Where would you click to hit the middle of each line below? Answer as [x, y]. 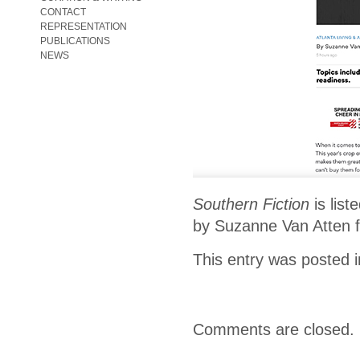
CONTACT [63, 12]
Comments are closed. [274, 329]
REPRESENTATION [84, 27]
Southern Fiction [251, 204]
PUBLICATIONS [75, 41]
